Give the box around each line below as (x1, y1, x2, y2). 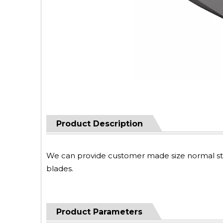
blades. (46, 164, 73, 173)
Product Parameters (56, 207, 142, 217)
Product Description (56, 119, 143, 128)
